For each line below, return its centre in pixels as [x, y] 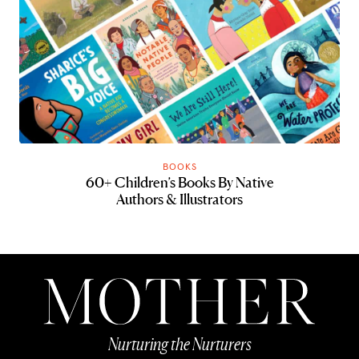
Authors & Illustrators [179, 199]
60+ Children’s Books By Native [179, 182]
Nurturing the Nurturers [179, 344]
